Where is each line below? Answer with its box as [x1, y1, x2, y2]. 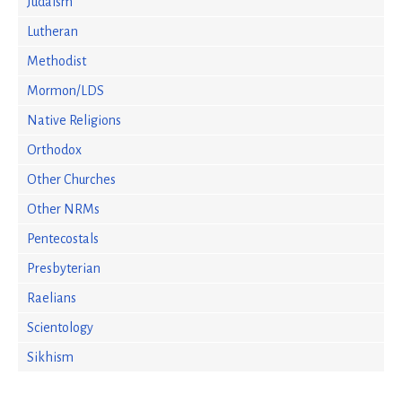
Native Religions [27, 113, 121, 127]
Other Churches [27, 172, 116, 187]
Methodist [27, 54, 86, 68]
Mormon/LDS [27, 83, 104, 98]
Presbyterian [27, 261, 100, 275]
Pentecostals [27, 232, 99, 246]
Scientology [27, 320, 93, 335]
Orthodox [27, 143, 82, 157]
